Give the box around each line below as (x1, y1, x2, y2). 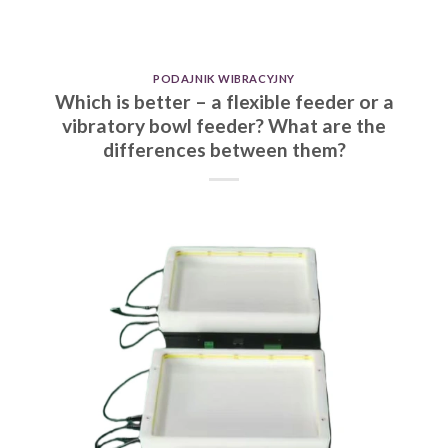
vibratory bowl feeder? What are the (62, 113, 386, 137)
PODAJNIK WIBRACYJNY (153, 72, 295, 86)
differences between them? (102, 137, 346, 161)
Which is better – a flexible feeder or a (54, 89, 394, 113)
